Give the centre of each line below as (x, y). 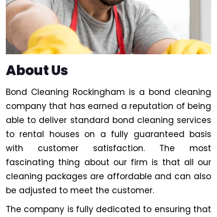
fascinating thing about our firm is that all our (108, 162)
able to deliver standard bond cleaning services (108, 120)
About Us (37, 70)
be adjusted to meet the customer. (80, 190)
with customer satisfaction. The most (108, 148)
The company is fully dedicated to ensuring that (108, 209)
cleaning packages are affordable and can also (108, 176)
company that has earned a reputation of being (108, 106)
